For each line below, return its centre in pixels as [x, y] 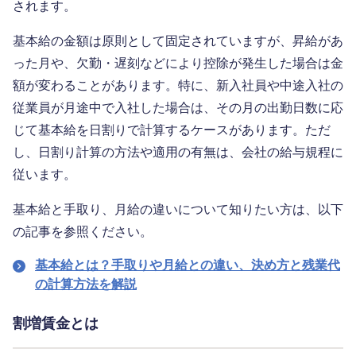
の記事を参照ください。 [83, 232]
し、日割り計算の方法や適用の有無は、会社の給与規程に [178, 153]
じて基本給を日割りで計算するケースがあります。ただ [172, 130]
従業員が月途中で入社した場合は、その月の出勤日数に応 [178, 108]
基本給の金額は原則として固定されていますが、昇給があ [178, 41]
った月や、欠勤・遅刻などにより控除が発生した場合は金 [178, 64]
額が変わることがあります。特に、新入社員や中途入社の [178, 86]
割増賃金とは [56, 324]
